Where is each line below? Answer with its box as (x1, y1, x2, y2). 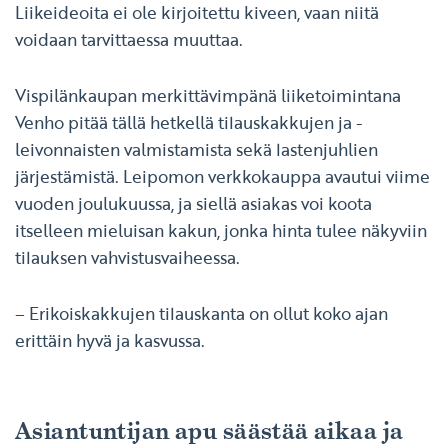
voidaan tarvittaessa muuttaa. (15, 27, 243, 53)
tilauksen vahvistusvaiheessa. (15, 244, 240, 270)
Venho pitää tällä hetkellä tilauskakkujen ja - (15, 109, 363, 135)
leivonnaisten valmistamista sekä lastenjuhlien (15, 136, 378, 162)
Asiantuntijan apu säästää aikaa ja (15, 415, 404, 446)
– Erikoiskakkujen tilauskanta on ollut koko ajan (15, 300, 388, 326)
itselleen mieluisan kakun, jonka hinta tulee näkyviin (15, 217, 427, 243)
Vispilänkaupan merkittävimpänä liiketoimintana (15, 82, 401, 108)
